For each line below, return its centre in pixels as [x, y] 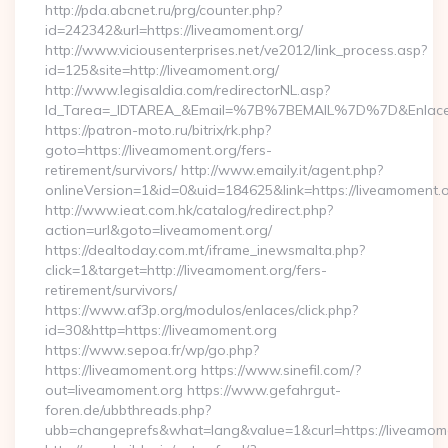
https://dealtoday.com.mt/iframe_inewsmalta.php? [205, 250]
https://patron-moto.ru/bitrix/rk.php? [158, 130]
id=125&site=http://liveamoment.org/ [162, 70]
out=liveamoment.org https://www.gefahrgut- [193, 390]
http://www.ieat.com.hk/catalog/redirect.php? [189, 210]
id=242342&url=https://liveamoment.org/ [174, 30]
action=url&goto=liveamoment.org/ [158, 230]
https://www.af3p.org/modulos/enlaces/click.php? [201, 310]
